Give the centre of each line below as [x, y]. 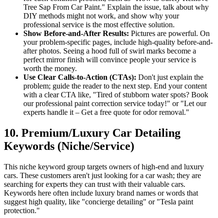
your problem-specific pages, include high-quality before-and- [118, 42]
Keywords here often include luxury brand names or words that [101, 193]
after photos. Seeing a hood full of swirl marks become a [110, 51]
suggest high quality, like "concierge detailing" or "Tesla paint [99, 201]
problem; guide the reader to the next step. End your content [115, 86]
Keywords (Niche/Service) [69, 146]
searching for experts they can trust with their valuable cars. [95, 184]
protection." [22, 210]
